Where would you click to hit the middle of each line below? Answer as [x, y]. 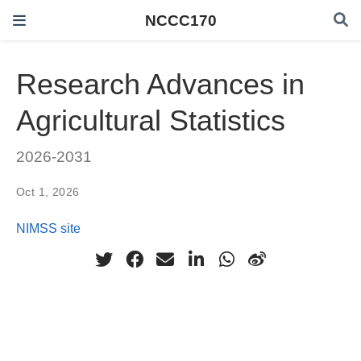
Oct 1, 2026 [48, 191]
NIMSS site [48, 228]
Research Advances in [160, 85]
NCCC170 [180, 20]
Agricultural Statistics [151, 121]
